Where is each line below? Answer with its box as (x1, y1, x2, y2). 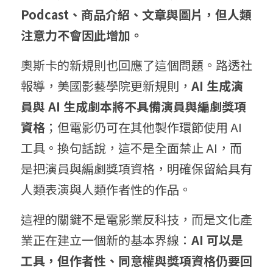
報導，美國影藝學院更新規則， (21, 77, 191, 95)
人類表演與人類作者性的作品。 (21, 180, 191, 199)
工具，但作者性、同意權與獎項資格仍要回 (21, 252, 252, 270)
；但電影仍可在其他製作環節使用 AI (45, 118, 242, 136)
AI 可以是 (191, 231, 243, 249)
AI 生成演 (191, 77, 243, 95)
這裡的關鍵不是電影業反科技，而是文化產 (21, 210, 252, 229)
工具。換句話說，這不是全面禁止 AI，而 (21, 139, 242, 157)
